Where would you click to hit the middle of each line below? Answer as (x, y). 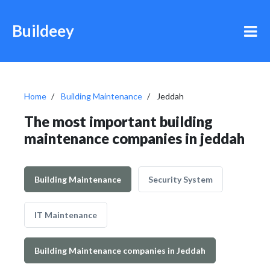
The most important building (118, 121)
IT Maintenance (66, 215)
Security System (181, 179)
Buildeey (43, 31)
